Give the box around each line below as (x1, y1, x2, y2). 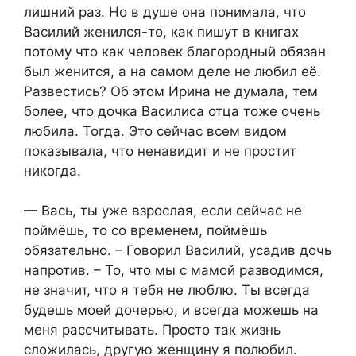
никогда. (24, 162, 81, 179)
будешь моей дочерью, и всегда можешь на (24, 302, 319, 319)
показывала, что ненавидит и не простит (24, 142, 296, 159)
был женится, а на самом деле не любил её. (24, 63, 321, 79)
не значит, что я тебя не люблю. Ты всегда (24, 282, 310, 299)
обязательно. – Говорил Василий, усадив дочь (24, 242, 331, 259)
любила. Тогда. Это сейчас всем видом (24, 122, 287, 139)
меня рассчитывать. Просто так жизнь (24, 322, 281, 339)
